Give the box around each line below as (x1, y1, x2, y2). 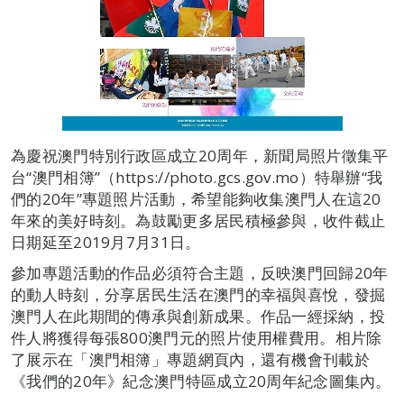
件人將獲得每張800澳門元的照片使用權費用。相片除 (11, 327, 382, 348)
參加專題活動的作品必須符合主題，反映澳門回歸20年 (11, 262, 389, 283)
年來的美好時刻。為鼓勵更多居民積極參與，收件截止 (11, 210, 386, 231)
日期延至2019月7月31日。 (11, 232, 201, 252)
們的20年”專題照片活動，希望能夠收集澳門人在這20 (11, 188, 381, 209)
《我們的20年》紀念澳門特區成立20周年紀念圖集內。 (11, 371, 391, 391)
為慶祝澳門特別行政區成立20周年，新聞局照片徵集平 (11, 145, 389, 166)
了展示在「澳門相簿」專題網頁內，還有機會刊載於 (11, 349, 370, 370)
